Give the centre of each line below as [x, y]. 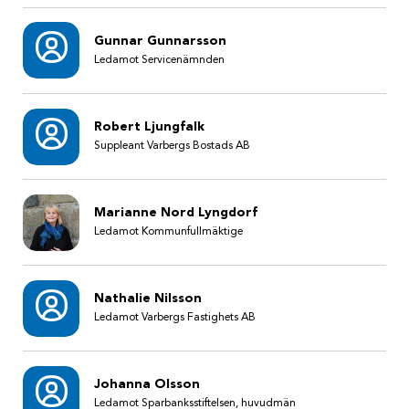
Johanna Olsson [147, 385]
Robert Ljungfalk [149, 127]
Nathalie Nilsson [147, 299]
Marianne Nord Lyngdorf [175, 213]
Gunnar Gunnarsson [160, 41]
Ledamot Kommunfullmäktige [168, 232]
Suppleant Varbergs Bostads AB [172, 147]
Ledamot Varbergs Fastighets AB [174, 318]
